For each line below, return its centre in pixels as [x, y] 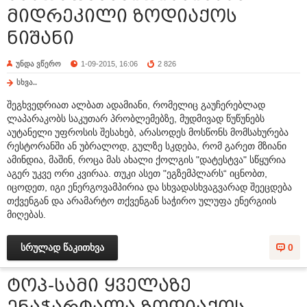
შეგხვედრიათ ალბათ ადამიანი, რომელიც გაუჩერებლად [136, 105]
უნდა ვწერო [38, 63]
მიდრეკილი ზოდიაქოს [122, 16]
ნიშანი [40, 38]
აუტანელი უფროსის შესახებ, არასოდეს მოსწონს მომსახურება [148, 132]
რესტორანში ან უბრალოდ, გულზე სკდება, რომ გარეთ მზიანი [147, 146]
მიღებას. [26, 214]
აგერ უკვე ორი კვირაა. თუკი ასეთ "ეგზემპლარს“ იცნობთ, [137, 173]
